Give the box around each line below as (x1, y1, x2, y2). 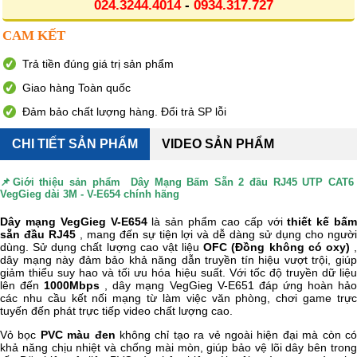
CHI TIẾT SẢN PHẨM (12, 137, 138, 151)
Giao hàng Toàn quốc (22, 81, 131, 94)
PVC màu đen (40, 328, 116, 341)
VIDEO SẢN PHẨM (162, 137, 274, 151)
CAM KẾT (2, 28, 65, 43)
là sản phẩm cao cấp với (147, 215, 288, 228)
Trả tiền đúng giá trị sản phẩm (22, 57, 174, 70)
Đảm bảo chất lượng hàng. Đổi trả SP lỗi (22, 105, 226, 118)
